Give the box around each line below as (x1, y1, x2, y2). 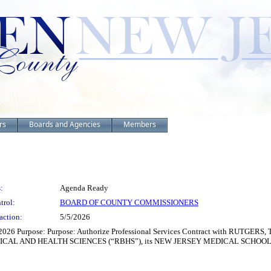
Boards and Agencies (29, 119, 100, 129)
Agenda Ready (60, 183, 108, 192)
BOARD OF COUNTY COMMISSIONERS (60, 198, 198, 207)
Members (123, 119, 156, 129)
